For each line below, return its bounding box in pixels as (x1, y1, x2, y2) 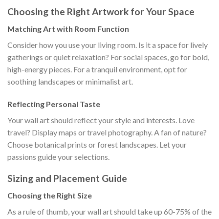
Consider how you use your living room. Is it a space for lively (7, 40, 208, 49)
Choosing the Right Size (7, 191, 92, 200)
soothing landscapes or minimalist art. (7, 76, 133, 86)
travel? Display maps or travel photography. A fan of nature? (7, 127, 207, 137)
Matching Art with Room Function (7, 23, 129, 33)
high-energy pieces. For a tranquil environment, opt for (7, 64, 187, 74)
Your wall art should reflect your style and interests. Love (7, 115, 195, 125)
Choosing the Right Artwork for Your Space (7, 6, 195, 18)
